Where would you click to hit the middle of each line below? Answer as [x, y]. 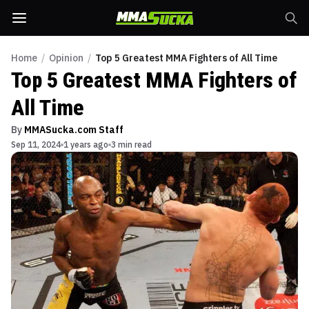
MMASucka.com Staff [74, 130]
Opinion [66, 58]
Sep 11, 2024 [36, 144]
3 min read [131, 144]
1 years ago [86, 144]
